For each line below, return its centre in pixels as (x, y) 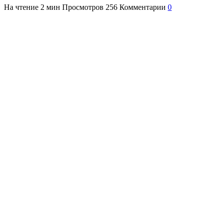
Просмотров (83, 7)
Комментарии (143, 7)
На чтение (21, 7)
